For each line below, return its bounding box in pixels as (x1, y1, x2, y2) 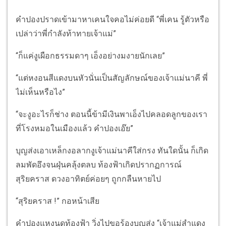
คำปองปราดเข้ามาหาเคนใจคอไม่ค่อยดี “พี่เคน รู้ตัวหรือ (16, 14, 209, 24)
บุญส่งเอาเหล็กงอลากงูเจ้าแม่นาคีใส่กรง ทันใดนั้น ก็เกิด (16, 145, 208, 155)
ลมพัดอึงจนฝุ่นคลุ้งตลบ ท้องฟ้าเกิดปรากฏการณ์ (16, 159, 182, 169)
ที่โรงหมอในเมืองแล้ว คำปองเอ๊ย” (16, 123, 133, 133)
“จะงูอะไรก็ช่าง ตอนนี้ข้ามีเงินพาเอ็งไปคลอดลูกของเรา (16, 109, 207, 119)
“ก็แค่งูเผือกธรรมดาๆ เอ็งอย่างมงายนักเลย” (16, 50, 165, 61)
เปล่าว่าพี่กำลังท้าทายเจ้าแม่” (16, 28, 116, 38)
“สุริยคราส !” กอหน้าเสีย (16, 196, 99, 206)
